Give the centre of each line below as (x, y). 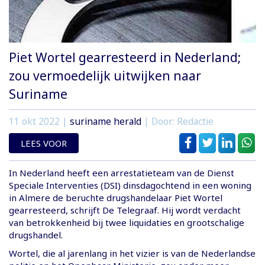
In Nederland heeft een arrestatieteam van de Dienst (122, 172)
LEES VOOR (44, 143)
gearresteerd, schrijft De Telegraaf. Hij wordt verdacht (125, 210)
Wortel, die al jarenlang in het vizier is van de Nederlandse (132, 253)
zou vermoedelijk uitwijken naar (105, 75)
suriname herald (106, 121)
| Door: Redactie (177, 121)
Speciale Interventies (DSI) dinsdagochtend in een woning (130, 185)
